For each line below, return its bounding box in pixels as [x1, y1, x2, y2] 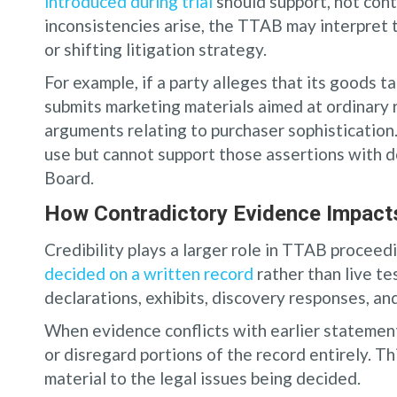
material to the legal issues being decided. [44, 368, 361, 388]
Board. [44, 167, 94, 188]
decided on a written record [44, 263, 253, 284]
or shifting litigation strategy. [44, 39, 267, 59]
